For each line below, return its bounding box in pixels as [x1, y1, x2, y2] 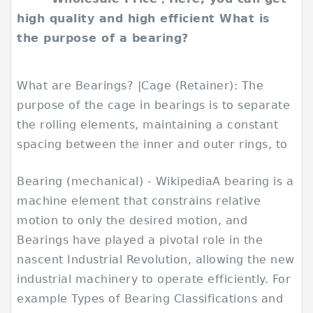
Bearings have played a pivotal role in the [17, 233, 263, 247]
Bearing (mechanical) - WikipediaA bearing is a [17, 175, 294, 188]
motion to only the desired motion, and [17, 214, 248, 227]
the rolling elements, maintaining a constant [17, 118, 279, 131]
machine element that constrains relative [17, 194, 261, 208]
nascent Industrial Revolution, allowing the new [17, 253, 295, 266]
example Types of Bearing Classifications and [17, 292, 284, 305]
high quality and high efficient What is [17, 12, 270, 25]
